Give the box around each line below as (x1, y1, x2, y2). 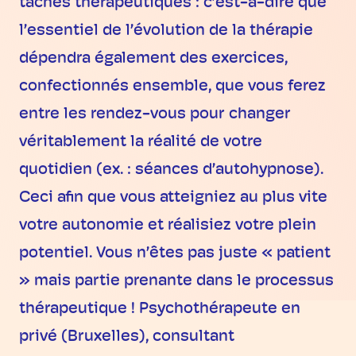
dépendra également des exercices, (19, 51, 288, 68)
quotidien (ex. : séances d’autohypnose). (19, 162, 323, 179)
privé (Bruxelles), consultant (19, 329, 234, 346)
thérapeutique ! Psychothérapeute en (19, 301, 300, 318)
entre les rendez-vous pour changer (19, 106, 291, 123)
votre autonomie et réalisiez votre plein (19, 218, 316, 234)
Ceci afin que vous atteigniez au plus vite (19, 190, 327, 207)
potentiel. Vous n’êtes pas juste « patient (19, 246, 331, 262)
